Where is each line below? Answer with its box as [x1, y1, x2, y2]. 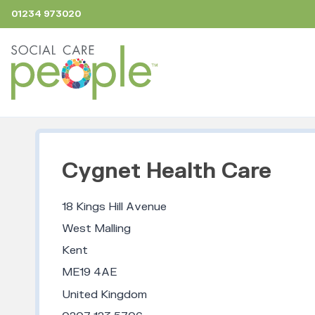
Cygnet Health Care [61, 157, 271, 185]
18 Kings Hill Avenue [61, 199, 167, 214]
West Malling [61, 221, 131, 236]
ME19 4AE [61, 265, 117, 280]
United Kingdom [61, 287, 147, 302]
